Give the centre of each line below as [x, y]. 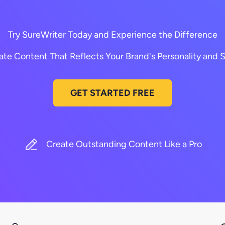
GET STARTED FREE [113, 93]
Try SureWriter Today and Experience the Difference [113, 34]
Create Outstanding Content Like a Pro [124, 144]
